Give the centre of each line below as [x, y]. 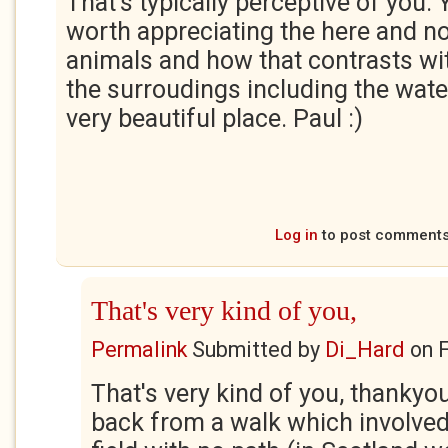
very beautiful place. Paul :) [214, 118]
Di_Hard [365, 349]
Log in [296, 235]
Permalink [139, 349]
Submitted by [256, 349]
